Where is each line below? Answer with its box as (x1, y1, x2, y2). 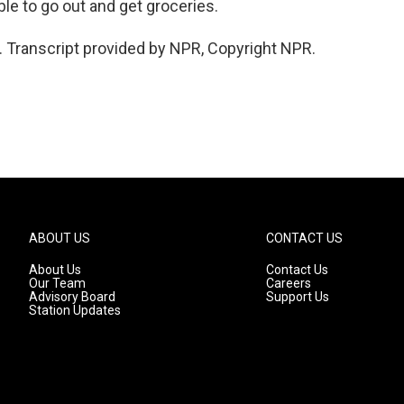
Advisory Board (29, 289, 115, 304)
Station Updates (29, 303, 121, 317)
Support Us (266, 289, 330, 304)
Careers (266, 276, 312, 290)
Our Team (29, 276, 86, 290)
